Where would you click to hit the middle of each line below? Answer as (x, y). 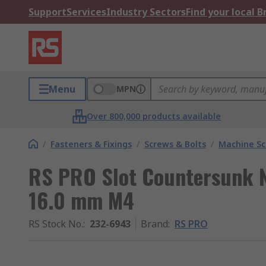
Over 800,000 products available (154, 116)
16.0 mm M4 (81, 200)
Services (86, 12)
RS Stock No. (56, 224)
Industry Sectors (146, 12)
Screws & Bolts (175, 144)
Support (47, 12)
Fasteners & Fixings (91, 144)
